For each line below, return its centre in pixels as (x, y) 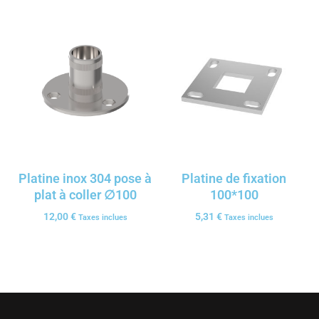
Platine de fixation (234, 179)
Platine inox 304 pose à (85, 179)
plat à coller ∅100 (85, 195)
